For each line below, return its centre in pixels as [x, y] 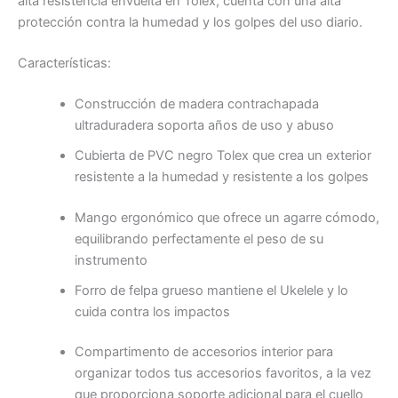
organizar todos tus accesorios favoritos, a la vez [223, 374]
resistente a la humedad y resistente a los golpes [221, 176]
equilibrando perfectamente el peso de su [199, 239]
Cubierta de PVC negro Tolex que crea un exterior [223, 155]
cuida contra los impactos [152, 311]
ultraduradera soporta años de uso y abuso [204, 125]
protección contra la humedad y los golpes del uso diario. [190, 22]
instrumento [111, 260]
